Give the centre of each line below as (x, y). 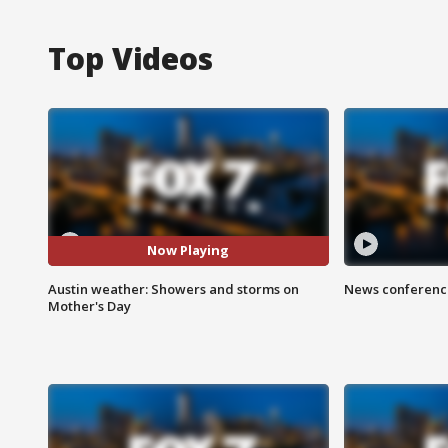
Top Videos (130, 58)
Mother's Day (89, 305)
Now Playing (188, 250)
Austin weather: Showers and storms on (173, 288)
